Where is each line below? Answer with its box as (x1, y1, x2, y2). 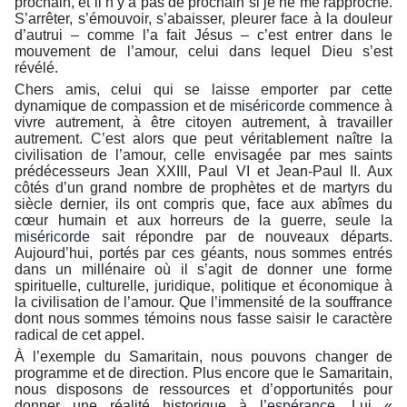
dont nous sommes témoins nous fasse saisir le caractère (15, 311, 392, 327)
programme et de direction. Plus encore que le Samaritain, (15, 365, 392, 382)
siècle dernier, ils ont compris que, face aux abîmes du (15, 196, 392, 213)
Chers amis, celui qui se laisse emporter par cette (15, 82, 392, 98)
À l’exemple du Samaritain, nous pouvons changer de (15, 349, 392, 365)
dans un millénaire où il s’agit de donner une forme (15, 262, 392, 278)
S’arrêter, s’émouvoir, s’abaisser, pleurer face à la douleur (15, 11, 392, 27)
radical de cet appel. (15, 327, 144, 343)
